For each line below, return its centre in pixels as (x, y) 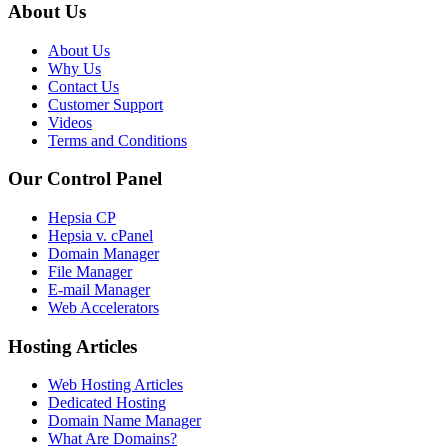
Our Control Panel (85, 179)
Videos (70, 122)
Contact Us (83, 86)
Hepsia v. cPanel (100, 236)
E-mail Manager (99, 290)
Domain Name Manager (124, 421)
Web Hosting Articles (115, 385)
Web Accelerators (103, 308)
